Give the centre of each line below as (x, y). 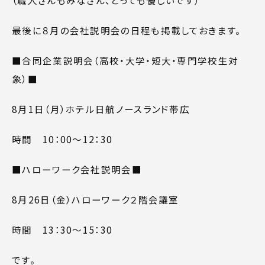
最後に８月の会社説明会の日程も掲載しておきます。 (127, 30)
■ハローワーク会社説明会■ (77, 169)
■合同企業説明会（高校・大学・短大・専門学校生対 (125, 60)
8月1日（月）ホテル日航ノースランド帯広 (101, 109)
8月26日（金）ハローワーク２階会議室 (96, 199)
